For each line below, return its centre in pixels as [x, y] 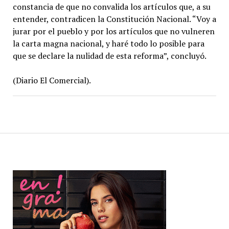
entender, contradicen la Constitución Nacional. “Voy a [114, 19]
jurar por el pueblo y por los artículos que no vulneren [113, 31]
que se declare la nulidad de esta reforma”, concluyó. [109, 55]
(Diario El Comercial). [52, 80]
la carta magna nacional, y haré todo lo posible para [108, 43]
